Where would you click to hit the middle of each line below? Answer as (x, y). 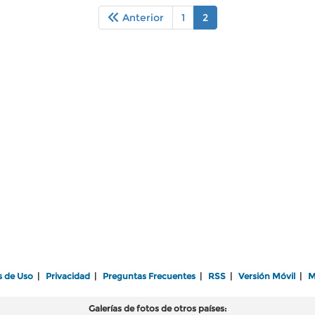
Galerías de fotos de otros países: (157, 308)
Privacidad (68, 276)
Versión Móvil (267, 276)
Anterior (141, 18)
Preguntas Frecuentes (149, 276)
